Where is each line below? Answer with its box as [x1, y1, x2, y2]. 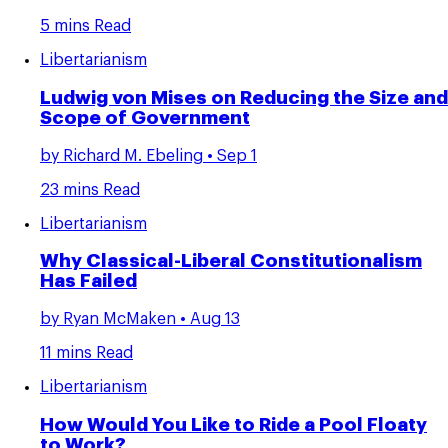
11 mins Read [40, 345, 133, 362]
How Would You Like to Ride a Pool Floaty [40, 415, 427, 434]
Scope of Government [40, 108, 250, 127]
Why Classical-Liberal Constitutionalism [40, 252, 422, 271]
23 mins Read [40, 181, 140, 198]
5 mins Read [40, 18, 131, 35]
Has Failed [40, 272, 137, 291]
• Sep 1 [203, 147, 257, 164]
